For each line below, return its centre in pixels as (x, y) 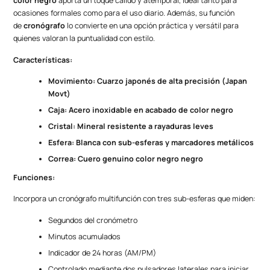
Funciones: (35, 178)
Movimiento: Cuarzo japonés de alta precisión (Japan (148, 81)
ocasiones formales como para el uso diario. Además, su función (124, 13)
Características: (43, 60)
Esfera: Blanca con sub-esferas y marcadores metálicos (151, 143)
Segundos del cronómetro (93, 220)
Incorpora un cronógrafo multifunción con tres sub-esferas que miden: (135, 199)
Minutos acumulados (85, 236)
